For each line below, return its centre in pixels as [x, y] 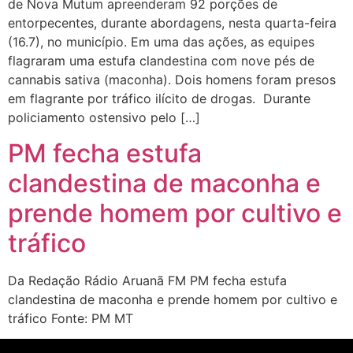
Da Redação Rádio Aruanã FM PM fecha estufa [147, 280]
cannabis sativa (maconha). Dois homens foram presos [172, 80]
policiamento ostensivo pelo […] [104, 118]
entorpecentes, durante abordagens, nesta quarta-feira [172, 23]
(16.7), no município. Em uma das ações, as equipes [161, 42]
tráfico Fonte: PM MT [71, 318]
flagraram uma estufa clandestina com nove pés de [161, 61]
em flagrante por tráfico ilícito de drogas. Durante [159, 99]
